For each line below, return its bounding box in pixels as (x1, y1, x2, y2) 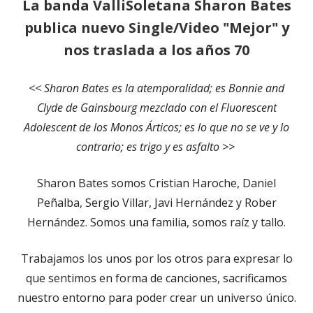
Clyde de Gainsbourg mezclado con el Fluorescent (36, 99, 277, 115)
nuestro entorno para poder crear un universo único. (17, 289, 296, 305)
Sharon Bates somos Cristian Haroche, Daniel (37, 175, 276, 191)
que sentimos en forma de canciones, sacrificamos (26, 270, 287, 286)
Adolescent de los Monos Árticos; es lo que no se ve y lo (24, 119, 289, 135)
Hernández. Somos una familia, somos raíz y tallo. (27, 214, 286, 230)
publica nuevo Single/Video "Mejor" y (24, 17, 289, 37)
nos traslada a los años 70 (64, 40, 249, 59)
